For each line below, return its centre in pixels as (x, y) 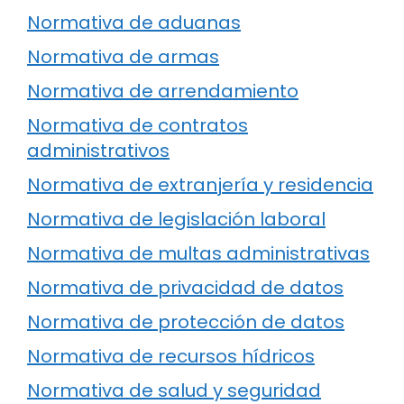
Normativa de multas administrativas (198, 254)
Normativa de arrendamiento (163, 92)
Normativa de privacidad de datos (185, 288)
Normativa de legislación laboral (176, 220)
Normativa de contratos (138, 126)
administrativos (98, 151)
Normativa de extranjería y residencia (200, 185)
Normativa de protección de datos (186, 322)
